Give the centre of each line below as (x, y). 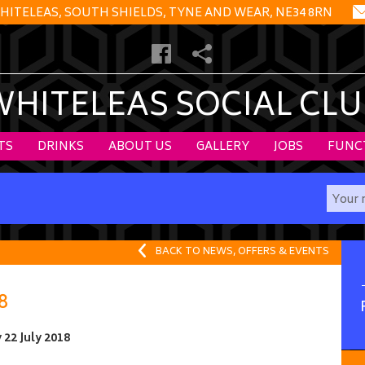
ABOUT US (140, 147)
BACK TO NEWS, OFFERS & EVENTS (242, 252)
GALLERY (223, 147)
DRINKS (61, 147)
